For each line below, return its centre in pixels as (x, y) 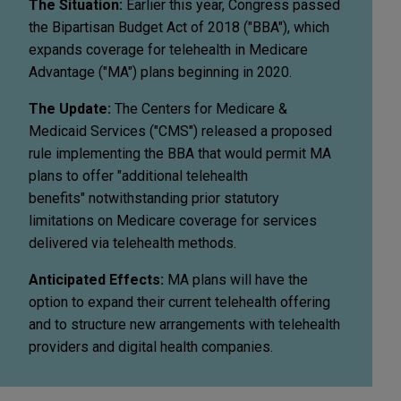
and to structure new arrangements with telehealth (184, 324)
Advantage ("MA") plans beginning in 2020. (160, 72)
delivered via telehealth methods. (132, 243)
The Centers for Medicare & (201, 108)
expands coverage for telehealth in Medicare (168, 49)
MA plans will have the (238, 279)
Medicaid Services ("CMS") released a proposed (180, 131)
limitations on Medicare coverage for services (173, 220)
